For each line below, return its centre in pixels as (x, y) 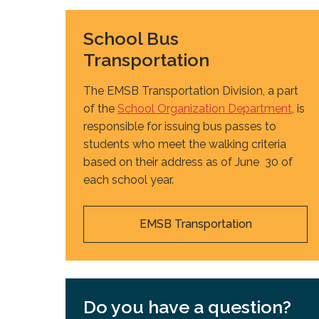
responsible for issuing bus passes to (180, 127)
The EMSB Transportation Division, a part (191, 91)
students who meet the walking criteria (185, 145)
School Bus (131, 39)
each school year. (129, 180)
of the (100, 109)
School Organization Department (205, 109)
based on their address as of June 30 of (188, 162)
